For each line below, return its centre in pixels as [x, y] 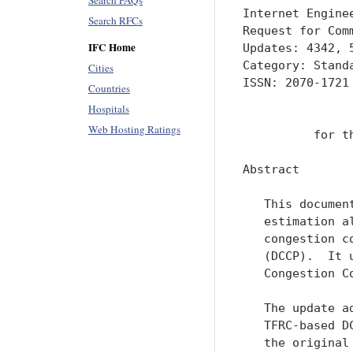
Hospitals [109, 109]
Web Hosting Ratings [134, 129]
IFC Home [112, 47]
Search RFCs [115, 20]
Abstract [271, 169]
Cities [101, 68]
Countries [109, 88]
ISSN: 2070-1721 [296, 82]
